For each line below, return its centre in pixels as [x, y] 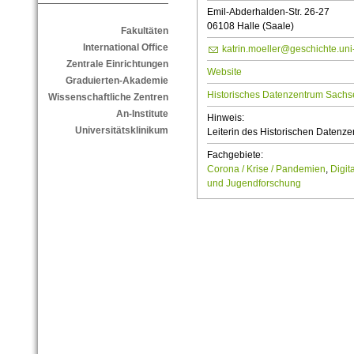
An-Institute [142, 114]
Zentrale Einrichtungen [117, 64]
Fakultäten [144, 31]
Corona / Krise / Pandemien [266, 169]
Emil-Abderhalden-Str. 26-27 [268, 11]
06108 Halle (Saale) [250, 26]
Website [224, 72]
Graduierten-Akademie [117, 81]
